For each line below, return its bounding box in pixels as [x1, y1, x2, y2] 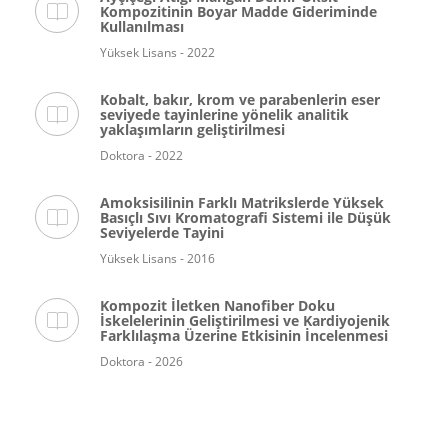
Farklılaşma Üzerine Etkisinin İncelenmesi [100, 326, 388, 345]
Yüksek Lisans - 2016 [100, 250, 215, 267]
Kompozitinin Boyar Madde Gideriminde [100, 2, 377, 21]
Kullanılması [100, 17, 184, 36]
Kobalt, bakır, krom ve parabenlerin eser [100, 90, 380, 109]
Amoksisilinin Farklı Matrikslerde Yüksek [100, 193, 384, 212]
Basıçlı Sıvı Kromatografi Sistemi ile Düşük [100, 208, 391, 227]
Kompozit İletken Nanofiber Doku [100, 296, 335, 315]
